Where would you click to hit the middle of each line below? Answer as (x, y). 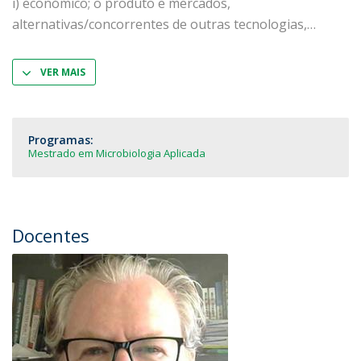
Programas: (61, 140)
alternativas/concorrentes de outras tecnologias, (160, 24)
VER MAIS (63, 72)
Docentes (51, 235)
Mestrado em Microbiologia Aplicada (117, 153)
